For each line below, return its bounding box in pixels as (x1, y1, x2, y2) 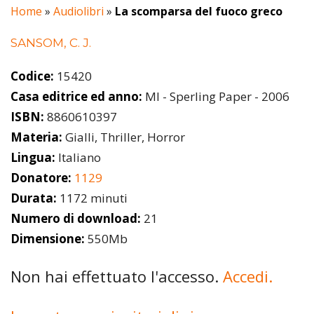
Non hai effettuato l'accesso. (11, 266, 223, 287)
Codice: (11, 67, 54, 84)
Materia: (11, 128, 62, 145)
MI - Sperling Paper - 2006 (142, 88, 289, 104)
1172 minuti (57, 189, 128, 206)
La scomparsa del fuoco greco (115, 4, 282, 20)
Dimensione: (11, 230, 85, 247)
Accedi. (223, 266, 273, 287)
